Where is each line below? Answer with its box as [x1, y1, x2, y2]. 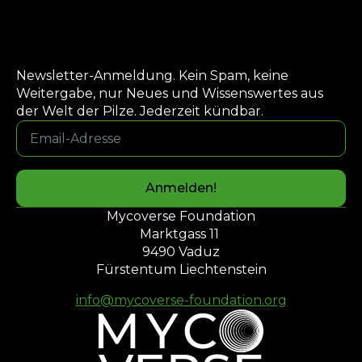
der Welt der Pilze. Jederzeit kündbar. [16, 103, 263, 119]
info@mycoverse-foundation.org [75, 293, 287, 308]
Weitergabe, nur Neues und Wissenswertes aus [16, 86, 323, 101]
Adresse [15, 131, 69, 146]
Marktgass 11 [140, 226, 222, 242]
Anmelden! [145, 180, 217, 196]
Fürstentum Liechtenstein [95, 262, 267, 277]
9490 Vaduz [142, 244, 220, 259]
